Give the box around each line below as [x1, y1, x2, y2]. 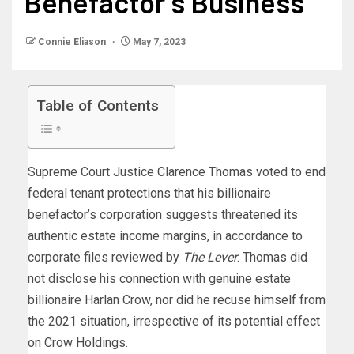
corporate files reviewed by [28, 250, 183, 265]
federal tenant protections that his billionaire [28, 186, 271, 201]
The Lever [183, 250, 237, 265]
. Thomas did [237, 250, 307, 265]
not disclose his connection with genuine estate [28, 271, 291, 287]
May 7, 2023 [130, 36, 186, 48]
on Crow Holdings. [28, 335, 128, 351]
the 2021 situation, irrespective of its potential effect [28, 314, 320, 330]
